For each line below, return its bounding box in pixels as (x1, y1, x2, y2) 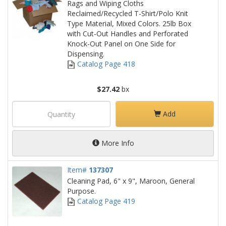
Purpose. (67, 186, 96, 196)
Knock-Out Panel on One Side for (67, 39, 176, 48)
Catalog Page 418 (75, 59, 135, 69)
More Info (99, 138, 134, 148)
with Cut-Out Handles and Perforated (67, 29, 188, 38)
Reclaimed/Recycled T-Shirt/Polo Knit (67, 9, 188, 18)
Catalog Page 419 (75, 196, 135, 206)
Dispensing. (67, 49, 104, 59)
